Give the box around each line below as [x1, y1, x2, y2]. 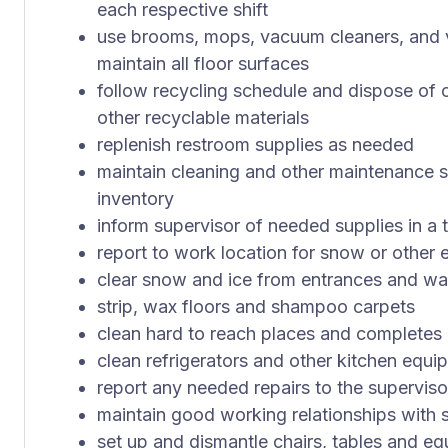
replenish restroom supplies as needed [97, 134, 414, 155]
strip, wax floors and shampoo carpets [97, 296, 415, 317]
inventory [97, 188, 174, 209]
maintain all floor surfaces [97, 53, 309, 74]
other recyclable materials [97, 107, 309, 128]
